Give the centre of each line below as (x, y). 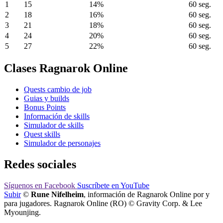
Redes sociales (40, 164)
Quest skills (42, 134)
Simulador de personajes (62, 143)
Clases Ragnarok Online (66, 68)
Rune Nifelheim (57, 194)
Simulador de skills (54, 125)
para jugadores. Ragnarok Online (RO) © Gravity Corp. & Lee (103, 203)
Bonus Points (45, 107)
